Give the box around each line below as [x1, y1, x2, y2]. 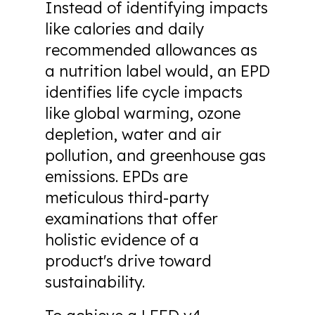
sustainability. [45, 272, 145, 292]
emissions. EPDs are [45, 167, 188, 186]
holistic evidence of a [45, 230, 199, 250]
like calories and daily [45, 19, 204, 39]
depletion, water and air [45, 124, 221, 144]
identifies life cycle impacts [45, 82, 243, 102]
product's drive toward [45, 251, 212, 271]
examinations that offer [45, 209, 218, 229]
